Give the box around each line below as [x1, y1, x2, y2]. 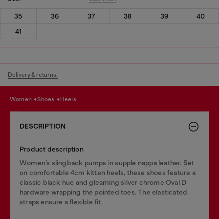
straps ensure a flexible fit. [20, 197, 103, 206]
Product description [20, 145, 84, 153]
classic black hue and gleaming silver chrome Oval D [20, 178, 187, 186]
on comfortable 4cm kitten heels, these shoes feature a [20, 168, 196, 176]
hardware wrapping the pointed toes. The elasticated [20, 188, 188, 196]
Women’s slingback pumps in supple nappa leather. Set [20, 158, 195, 167]
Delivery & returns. [8, 71, 58, 78]
